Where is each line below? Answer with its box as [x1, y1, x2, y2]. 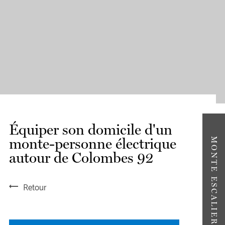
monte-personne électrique [9, 135, 176, 152]
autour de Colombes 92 [9, 149, 154, 166]
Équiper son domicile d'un [9, 121, 172, 138]
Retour [23, 179, 47, 193]
